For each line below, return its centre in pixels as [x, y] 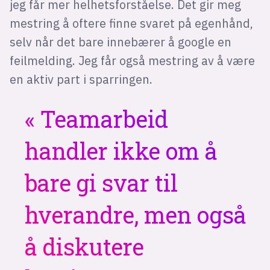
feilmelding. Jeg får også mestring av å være [132, 61]
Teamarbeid [102, 118]
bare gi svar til [102, 182]
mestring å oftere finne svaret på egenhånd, [131, 23]
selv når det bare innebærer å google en [120, 42]
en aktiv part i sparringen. [81, 79]
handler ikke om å [121, 150]
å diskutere [85, 246]
